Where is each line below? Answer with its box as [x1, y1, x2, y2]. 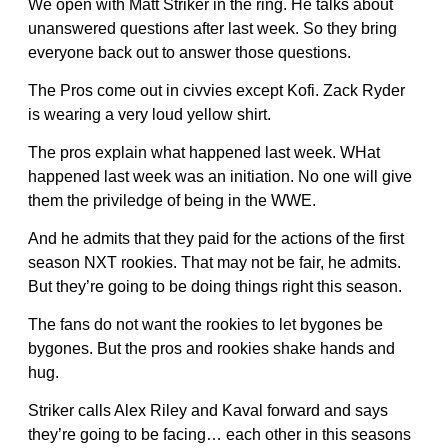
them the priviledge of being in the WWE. [28, 191, 316, 209]
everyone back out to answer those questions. [28, 43, 351, 61]
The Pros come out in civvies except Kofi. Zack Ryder [28, 81, 405, 99]
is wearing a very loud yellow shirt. [28, 105, 271, 123]
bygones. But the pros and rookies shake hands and [28, 339, 395, 357]
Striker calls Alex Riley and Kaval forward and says [28, 401, 388, 419]
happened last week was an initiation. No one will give [28, 167, 412, 185]
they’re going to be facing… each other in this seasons [28, 425, 411, 443]
